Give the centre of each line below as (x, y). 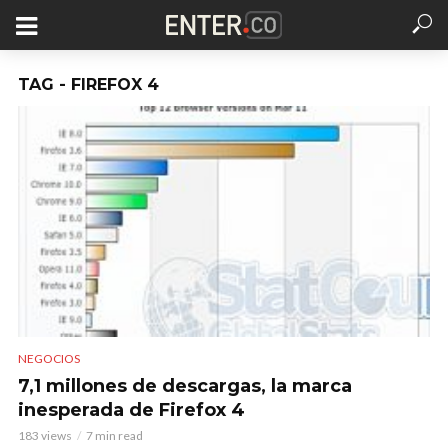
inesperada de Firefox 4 (131, 410)
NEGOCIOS (49, 359)
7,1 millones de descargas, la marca (185, 386)
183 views (45, 436)
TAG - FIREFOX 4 (88, 84)
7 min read (114, 436)
